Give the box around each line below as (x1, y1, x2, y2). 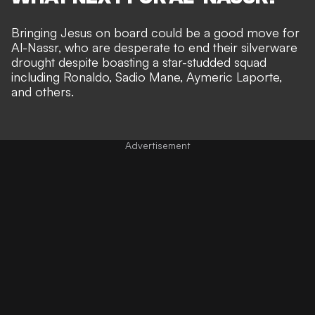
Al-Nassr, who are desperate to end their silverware (11, 39, 297, 55)
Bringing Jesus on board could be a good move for (11, 24, 300, 40)
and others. (11, 83, 74, 99)
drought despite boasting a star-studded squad (11, 53, 266, 70)
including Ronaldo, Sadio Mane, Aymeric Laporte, (11, 68, 282, 84)
